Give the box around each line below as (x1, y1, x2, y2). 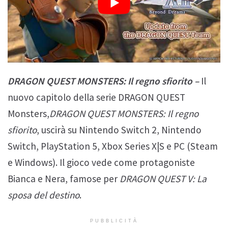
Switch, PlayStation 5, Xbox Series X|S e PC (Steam (8, 140, 218, 153)
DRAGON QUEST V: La (120, 173, 207, 185)
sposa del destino (8, 189, 79, 202)
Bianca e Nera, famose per (8, 173, 120, 185)
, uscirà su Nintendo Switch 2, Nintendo (37, 124, 202, 136)
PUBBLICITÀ (90, 218, 138, 224)
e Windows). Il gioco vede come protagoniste (8, 156, 195, 169)
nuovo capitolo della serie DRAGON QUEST (8, 91, 185, 104)
